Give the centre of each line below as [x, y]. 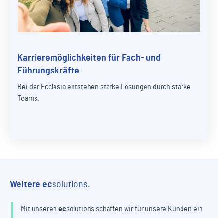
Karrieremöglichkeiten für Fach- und [89, 58]
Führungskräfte [48, 71]
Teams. [28, 99]
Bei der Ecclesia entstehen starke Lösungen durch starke [104, 87]
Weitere [26, 185]
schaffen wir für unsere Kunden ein [149, 209]
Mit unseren [40, 209]
